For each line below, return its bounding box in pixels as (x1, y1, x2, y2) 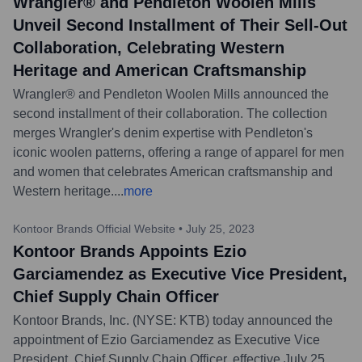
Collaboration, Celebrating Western (13, 38, 284, 57)
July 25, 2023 (186, 221, 255, 235)
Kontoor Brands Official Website (13, 221, 175, 235)
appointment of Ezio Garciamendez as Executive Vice (13, 332, 320, 347)
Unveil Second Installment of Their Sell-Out (13, 15, 347, 34)
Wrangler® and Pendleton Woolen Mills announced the (13, 86, 329, 101)
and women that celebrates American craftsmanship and (13, 164, 333, 179)
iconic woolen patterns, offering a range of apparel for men (13, 145, 344, 159)
